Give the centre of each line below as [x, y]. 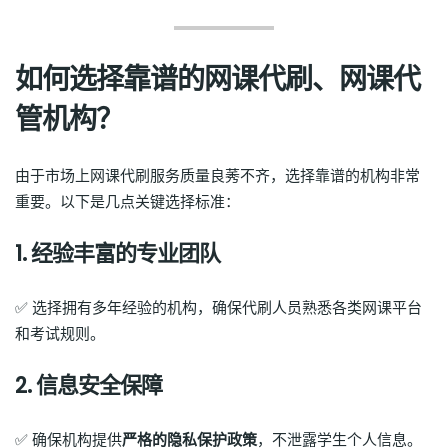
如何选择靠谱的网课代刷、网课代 [217, 79]
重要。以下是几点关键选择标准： [127, 202]
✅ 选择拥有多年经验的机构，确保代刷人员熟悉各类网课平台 [218, 308]
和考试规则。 [60, 334]
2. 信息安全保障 [88, 386]
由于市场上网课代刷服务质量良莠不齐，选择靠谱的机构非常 [217, 176]
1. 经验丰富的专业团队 [117, 254]
